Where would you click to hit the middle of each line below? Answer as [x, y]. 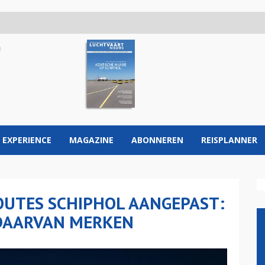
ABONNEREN [157, 140]
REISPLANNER [229, 140]
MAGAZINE [91, 140]
